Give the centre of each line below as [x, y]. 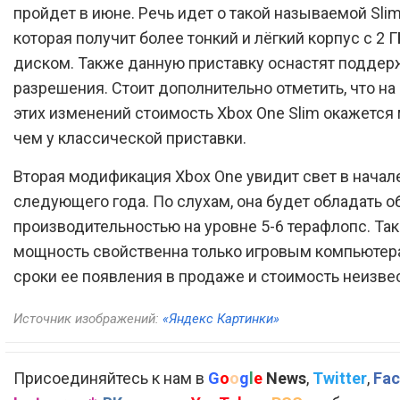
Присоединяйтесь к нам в [111, 378]
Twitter [340, 378]
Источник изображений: [88, 319]
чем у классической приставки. [130, 138]
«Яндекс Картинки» [221, 319]
